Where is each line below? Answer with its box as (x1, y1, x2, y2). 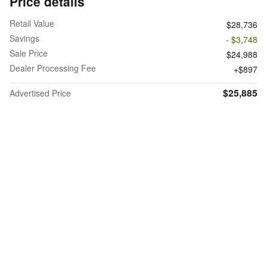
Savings (10, 32, 39, 44)
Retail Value (10, 17, 54, 29)
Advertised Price (10, 86, 71, 99)
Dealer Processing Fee (10, 61, 96, 74)
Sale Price (10, 46, 48, 59)
